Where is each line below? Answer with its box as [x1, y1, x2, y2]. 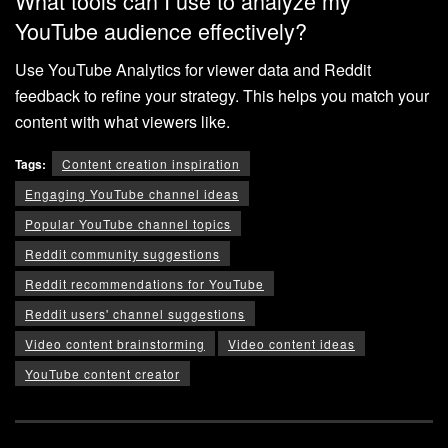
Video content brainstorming [25, 334, 205, 352]
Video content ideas [228, 334, 355, 352]
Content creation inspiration [62, 154, 240, 172]
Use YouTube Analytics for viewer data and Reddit [15, 57, 371, 81]
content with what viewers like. [15, 109, 230, 133]
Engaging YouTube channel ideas [25, 184, 239, 202]
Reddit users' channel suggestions [25, 304, 245, 322]
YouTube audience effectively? [15, 14, 307, 46]
